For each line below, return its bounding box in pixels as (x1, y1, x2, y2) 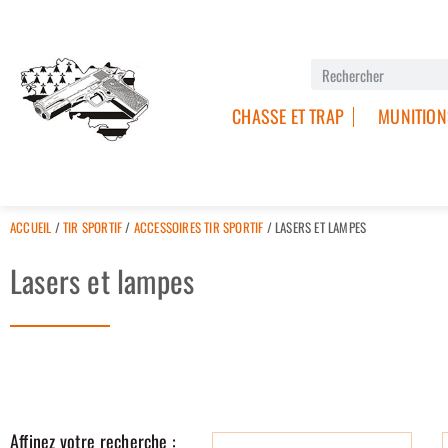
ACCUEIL (10, 217, 52, 237)
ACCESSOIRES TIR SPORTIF (133, 217, 264, 237)
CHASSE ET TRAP (232, 103, 344, 129)
